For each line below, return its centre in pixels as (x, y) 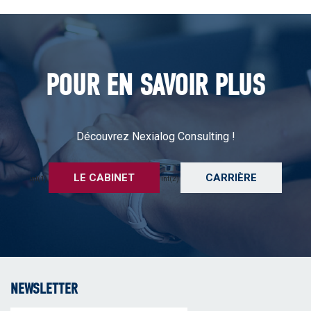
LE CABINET (104, 178)
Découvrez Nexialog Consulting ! (155, 136)
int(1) (39, 179)
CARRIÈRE (231, 178)
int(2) (170, 179)
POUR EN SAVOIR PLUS (155, 85)
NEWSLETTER (44, 288)
